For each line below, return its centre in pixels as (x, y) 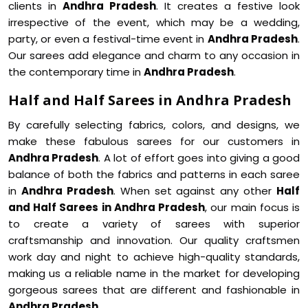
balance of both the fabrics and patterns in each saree (154, 174)
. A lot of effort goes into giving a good (199, 158)
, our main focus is (253, 207)
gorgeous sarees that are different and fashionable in (154, 290)
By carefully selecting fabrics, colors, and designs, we (154, 125)
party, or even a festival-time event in (108, 39)
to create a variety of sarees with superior (154, 224)
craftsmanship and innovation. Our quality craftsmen (154, 240)
